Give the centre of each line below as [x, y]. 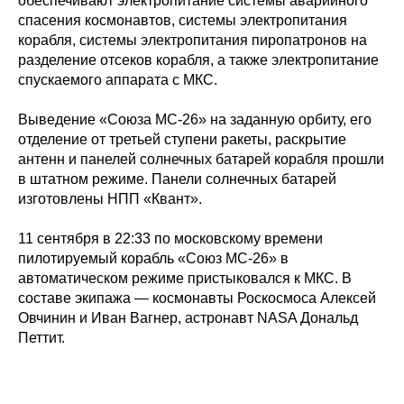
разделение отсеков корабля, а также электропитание [198, 60]
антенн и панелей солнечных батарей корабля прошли [201, 160]
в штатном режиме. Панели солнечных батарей [177, 179]
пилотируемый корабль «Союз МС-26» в [153, 259]
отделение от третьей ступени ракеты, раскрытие [182, 140]
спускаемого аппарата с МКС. [118, 80]
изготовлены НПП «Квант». [110, 199]
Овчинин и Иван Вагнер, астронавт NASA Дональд [188, 318]
